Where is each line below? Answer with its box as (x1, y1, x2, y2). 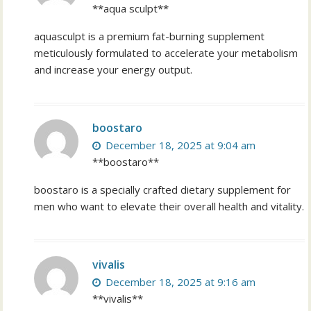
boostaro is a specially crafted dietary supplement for (34, 183, 292, 197)
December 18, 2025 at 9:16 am (103, 275, 256, 289)
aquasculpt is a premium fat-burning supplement (34, 29, 265, 44)
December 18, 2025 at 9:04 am (103, 138, 256, 153)
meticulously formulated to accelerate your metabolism (34, 46, 299, 60)
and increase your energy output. (34, 62, 193, 77)
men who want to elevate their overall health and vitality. (34, 199, 305, 214)
